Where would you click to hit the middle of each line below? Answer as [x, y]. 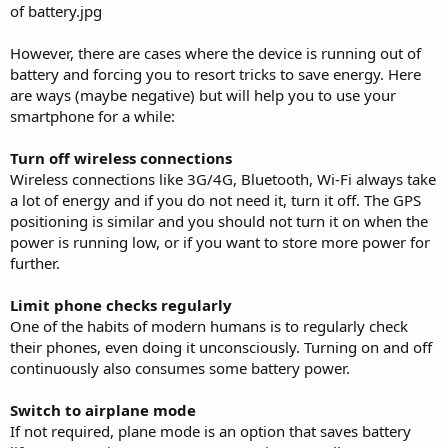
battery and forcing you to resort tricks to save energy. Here [215, 73]
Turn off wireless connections [121, 157]
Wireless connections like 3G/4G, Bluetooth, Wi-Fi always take [223, 178]
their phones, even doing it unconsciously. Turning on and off [221, 346]
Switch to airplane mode [103, 409]
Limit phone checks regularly [121, 304]
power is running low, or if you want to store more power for [220, 241]
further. [35, 262]
